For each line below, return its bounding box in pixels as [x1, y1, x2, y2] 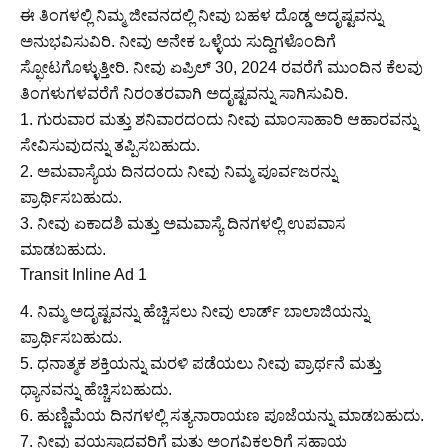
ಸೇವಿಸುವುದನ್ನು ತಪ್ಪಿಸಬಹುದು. [20, 137, 200, 155]
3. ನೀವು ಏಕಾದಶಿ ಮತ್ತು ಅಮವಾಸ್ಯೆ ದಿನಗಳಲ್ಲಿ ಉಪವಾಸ [20, 215, 346, 233]
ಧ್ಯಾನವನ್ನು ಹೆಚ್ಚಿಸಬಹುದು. [20, 381, 172, 399]
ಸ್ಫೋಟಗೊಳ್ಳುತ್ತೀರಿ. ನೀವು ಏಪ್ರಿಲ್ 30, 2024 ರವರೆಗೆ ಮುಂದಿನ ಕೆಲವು [20, 59, 423, 77]
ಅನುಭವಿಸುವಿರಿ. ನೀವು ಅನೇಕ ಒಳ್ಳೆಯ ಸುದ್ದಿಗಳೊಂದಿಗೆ [20, 33, 336, 51]
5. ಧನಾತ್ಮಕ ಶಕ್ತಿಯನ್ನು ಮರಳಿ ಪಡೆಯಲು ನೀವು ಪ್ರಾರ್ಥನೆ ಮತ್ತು [20, 355, 381, 373]
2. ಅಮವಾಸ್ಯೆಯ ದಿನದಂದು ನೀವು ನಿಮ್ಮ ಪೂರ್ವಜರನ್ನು [20, 163, 337, 181]
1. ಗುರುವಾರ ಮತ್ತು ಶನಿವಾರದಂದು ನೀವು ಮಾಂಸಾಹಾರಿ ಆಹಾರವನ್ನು [20, 111, 418, 129]
